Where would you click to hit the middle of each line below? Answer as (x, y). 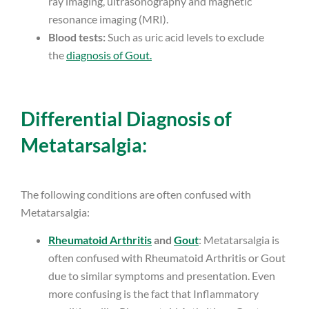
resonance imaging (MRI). (108, 19)
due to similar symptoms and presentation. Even (162, 276)
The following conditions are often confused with (136, 194)
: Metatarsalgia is (239, 240)
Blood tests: (78, 37)
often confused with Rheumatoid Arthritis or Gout (167, 258)
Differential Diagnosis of (126, 118)
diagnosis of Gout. (109, 54)
